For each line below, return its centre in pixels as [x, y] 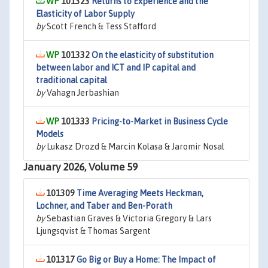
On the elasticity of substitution [153, 55]
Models [50, 134]
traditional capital [71, 80]
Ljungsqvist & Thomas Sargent [93, 231]
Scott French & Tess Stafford [100, 26]
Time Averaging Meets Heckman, [140, 193]
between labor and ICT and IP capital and [116, 68]
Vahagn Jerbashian [82, 93]
